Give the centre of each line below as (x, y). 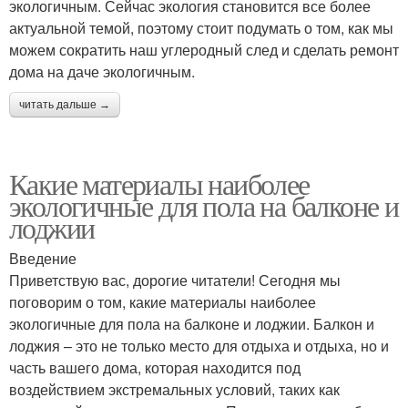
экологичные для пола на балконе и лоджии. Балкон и (192, 324)
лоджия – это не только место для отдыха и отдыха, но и (199, 346)
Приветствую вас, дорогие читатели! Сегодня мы (175, 280)
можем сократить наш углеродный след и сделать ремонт (204, 50)
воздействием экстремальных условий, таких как (174, 389)
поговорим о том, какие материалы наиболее (163, 302)
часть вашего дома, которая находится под (155, 367)
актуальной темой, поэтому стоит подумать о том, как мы (201, 28)
